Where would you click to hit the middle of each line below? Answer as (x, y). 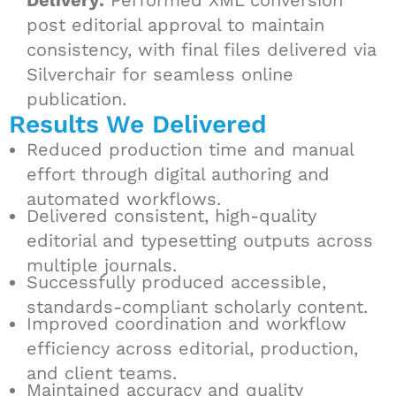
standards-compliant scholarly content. (197, 307)
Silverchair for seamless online (160, 74)
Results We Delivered (138, 124)
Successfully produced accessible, (176, 282)
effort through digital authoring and (178, 174)
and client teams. (102, 373)
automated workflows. (124, 199)
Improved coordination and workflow (187, 324)
